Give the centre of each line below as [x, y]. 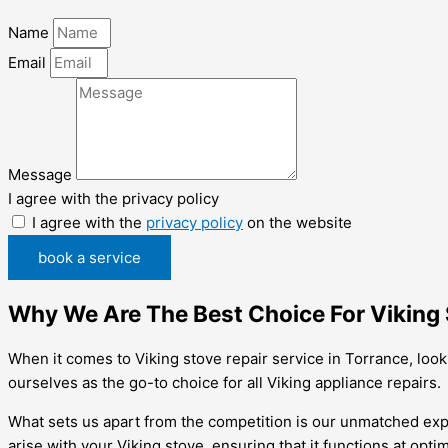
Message [42, 175]
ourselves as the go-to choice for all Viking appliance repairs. [224, 382]
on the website [297, 223]
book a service [89, 258]
